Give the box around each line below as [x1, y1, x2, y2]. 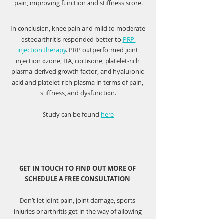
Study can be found [43, 110, 101, 119]
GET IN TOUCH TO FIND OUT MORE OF [19, 164, 137, 173]
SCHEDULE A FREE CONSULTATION [25, 175, 131, 184]
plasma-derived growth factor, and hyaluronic [11, 67, 145, 76]
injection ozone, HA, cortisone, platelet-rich [15, 56, 141, 66]
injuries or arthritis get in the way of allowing [13, 207, 143, 216]
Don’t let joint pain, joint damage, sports [20, 196, 137, 205]
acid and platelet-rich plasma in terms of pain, [12, 78, 145, 87]
